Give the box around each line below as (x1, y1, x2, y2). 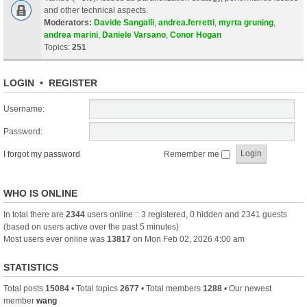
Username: (3, 103, 45, 114)
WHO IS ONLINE (3, 187, 77, 199)
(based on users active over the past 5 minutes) (3, 221, 179, 232)
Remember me (164, 149, 221, 159)
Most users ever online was (3, 234, 107, 244)
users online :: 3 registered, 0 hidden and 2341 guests (85, 209, 287, 219)
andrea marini (44, 29, 98, 40)
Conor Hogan (170, 29, 221, 40)
